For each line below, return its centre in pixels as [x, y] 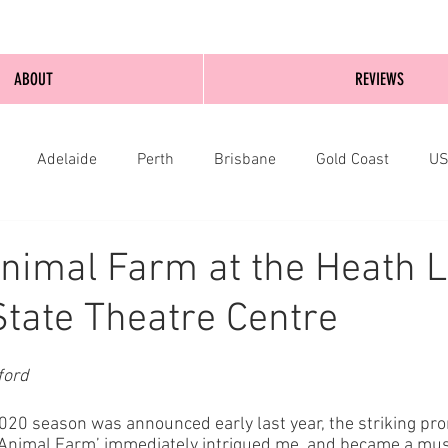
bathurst [314, 240]
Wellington [118, 240]
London [219, 240]
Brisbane [245, 160]
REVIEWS [379, 79]
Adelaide [67, 160]
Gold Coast [352, 160]
